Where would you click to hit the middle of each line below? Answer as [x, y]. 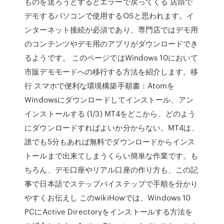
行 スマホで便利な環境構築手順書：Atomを [100, 85]
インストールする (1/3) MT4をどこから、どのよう [110, 113]
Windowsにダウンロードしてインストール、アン [109, 99]
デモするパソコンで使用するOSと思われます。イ [109, 15]
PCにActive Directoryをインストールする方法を [109, 211]
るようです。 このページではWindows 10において [111, 57]
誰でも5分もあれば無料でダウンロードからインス [110, 141]
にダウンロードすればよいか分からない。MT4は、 [112, 127]
